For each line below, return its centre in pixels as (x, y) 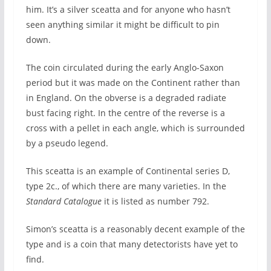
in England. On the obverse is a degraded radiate (126, 98)
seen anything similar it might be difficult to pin (122, 24)
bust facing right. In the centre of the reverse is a (125, 113)
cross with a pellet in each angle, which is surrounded (135, 128)
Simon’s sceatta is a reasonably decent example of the (135, 229)
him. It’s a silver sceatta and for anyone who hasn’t (128, 9)
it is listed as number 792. (155, 201)
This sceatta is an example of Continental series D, (128, 171)
